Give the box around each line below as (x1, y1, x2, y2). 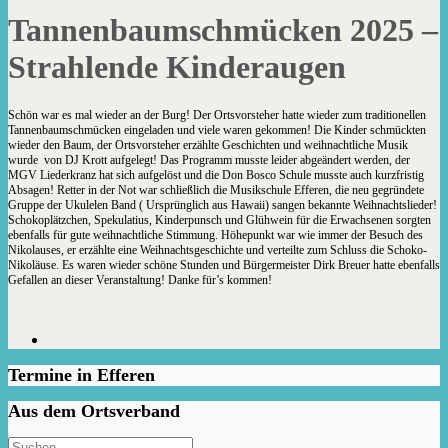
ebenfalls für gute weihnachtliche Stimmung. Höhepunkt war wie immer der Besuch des (8, 227, 423, 242)
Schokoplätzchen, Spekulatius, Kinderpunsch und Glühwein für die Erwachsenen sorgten (8, 212, 431, 227)
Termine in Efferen (8, 364, 155, 385)
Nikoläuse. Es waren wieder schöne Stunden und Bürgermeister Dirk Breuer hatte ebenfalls (8, 257, 440, 272)
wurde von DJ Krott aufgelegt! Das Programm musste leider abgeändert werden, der (8, 152, 410, 167)
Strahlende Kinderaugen (8, 49, 346, 86)
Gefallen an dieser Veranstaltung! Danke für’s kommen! (8, 272, 272, 287)
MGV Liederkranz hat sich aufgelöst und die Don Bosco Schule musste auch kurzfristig (8, 167, 424, 182)
